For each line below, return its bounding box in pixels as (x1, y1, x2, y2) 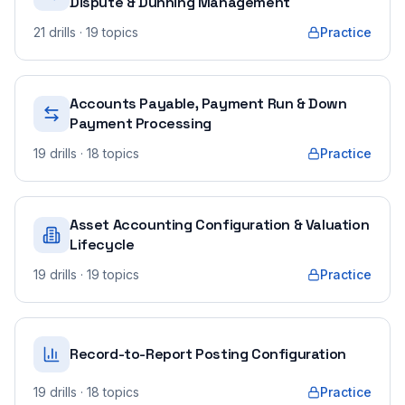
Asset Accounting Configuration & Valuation (70, 215, 370, 234)
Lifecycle (70, 235, 135, 254)
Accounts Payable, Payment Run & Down (70, 94, 347, 113)
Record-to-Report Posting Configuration (70, 344, 346, 363)
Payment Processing (70, 114, 212, 133)
